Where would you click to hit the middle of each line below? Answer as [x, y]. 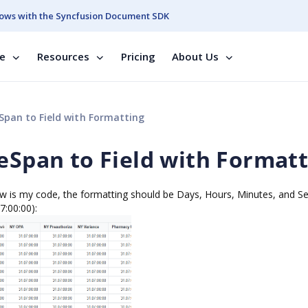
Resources [63, 56]
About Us [195, 56]
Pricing [138, 56]
